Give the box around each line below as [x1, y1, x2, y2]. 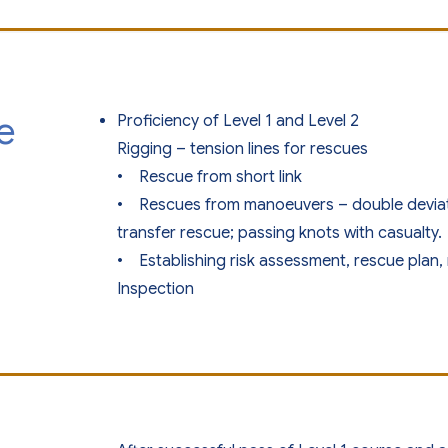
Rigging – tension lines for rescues [117, 139, 368, 159]
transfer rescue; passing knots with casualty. [117, 223, 446, 243]
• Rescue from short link [117, 167, 302, 187]
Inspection [117, 279, 194, 299]
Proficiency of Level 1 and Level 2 [117, 111, 359, 131]
